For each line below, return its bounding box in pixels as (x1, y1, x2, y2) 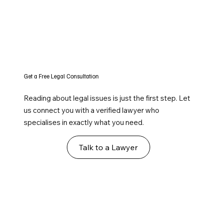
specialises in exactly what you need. (24, 118, 144, 127)
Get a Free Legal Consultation (24, 72, 99, 80)
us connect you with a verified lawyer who (24, 106, 160, 115)
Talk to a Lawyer (79, 142, 138, 153)
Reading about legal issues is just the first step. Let (24, 93, 191, 103)
